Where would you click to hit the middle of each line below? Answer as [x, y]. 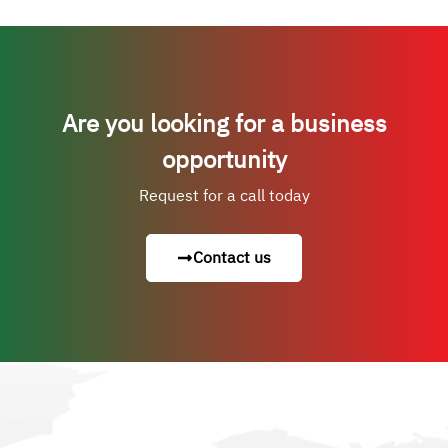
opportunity [224, 159]
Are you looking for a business [224, 123]
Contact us [232, 257]
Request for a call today [224, 195]
